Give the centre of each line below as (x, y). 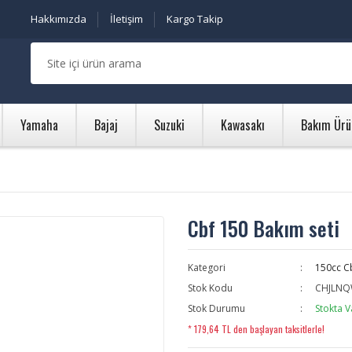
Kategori (207, 268)
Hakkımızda (59, 19)
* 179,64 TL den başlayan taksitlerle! (256, 329)
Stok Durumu (216, 308)
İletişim (126, 19)
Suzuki (169, 125)
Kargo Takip (195, 19)
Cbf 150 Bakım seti (264, 228)
